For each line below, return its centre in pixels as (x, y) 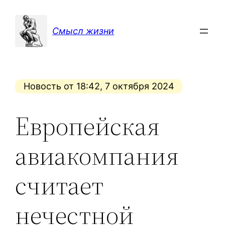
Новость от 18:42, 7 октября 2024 (99, 86)
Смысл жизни (83, 31)
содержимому (36, 38)
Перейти (22, 10)
